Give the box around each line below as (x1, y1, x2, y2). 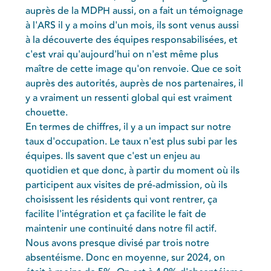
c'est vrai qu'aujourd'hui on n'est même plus (25, 47, 219, 62)
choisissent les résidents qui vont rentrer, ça (25, 192, 218, 207)
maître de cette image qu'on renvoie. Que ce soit (25, 61, 242, 76)
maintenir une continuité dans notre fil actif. (25, 221, 217, 236)
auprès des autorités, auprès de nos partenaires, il (25, 76, 244, 91)
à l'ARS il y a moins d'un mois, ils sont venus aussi (25, 18, 240, 33)
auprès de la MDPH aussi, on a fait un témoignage (25, 3, 244, 18)
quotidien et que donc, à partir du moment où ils (25, 163, 240, 178)
